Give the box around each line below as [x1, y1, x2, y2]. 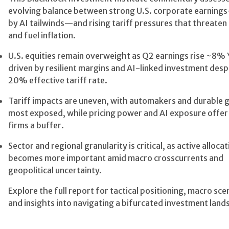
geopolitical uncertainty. [8, 165, 102, 175]
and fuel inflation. [8, 30, 76, 40]
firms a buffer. [8, 120, 64, 130]
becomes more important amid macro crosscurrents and [8, 153, 223, 163]
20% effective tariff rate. [8, 75, 107, 85]
